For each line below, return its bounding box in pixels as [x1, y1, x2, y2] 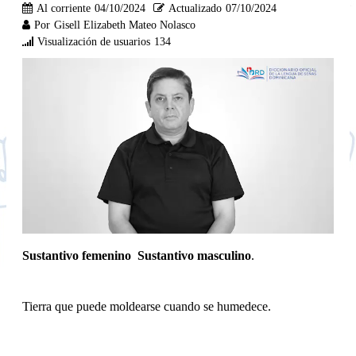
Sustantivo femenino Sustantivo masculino [22, 248, 251, 262]
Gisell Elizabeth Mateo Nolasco [54, 18, 195, 31]
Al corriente [37, 2, 91, 14]
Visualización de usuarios [37, 35, 150, 48]
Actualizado [168, 2, 222, 14]
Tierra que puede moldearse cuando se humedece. [22, 299, 271, 313]
